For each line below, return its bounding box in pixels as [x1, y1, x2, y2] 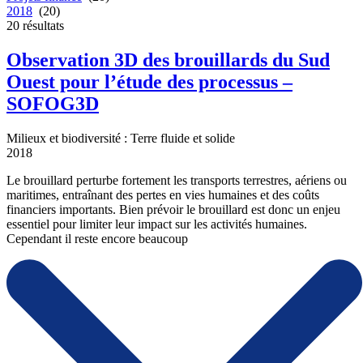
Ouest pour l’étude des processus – [6, 71, 293, 93]
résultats [19, 19, 64, 33]
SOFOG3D [6, 93, 99, 115]
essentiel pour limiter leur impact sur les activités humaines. [6, 217, 307, 232]
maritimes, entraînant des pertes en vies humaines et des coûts [6, 188, 319, 203]
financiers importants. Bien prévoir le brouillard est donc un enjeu [6, 203, 340, 217]
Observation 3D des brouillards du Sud [6, 49, 330, 71]
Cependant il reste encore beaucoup [6, 232, 188, 246]
